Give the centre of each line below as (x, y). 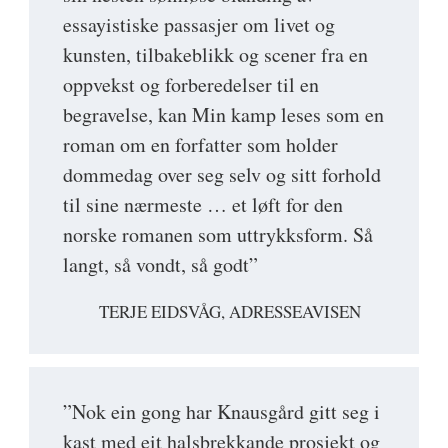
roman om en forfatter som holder (200, 144)
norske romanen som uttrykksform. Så (218, 234)
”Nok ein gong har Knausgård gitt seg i (221, 412)
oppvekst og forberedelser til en (191, 84)
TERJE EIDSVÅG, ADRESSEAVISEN (230, 311)
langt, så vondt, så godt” (160, 264)
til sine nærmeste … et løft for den (203, 204)
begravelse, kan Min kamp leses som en (223, 114)
